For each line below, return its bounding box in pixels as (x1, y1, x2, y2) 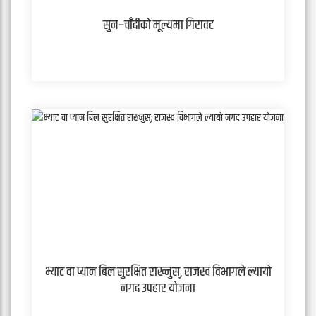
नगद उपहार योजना (121, 278, 195, 298)
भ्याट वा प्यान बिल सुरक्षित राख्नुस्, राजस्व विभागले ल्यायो (44, 262, 272, 282)
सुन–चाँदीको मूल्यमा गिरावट (102, 15, 214, 35)
